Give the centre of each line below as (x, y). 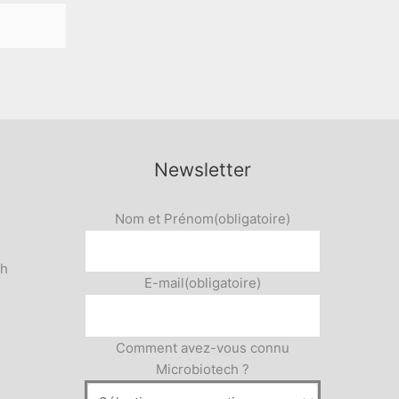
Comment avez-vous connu (203, 347)
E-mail (165, 283)
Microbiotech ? (203, 369)
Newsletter (203, 170)
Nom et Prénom (165, 218)
